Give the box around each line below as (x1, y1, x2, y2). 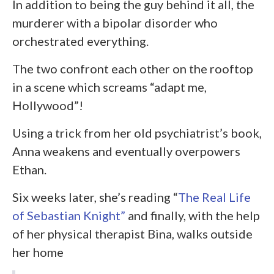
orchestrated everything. (12, 34, 149, 49)
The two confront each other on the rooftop (12, 61, 253, 76)
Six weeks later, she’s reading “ (12, 190, 178, 205)
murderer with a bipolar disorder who (12, 15, 218, 31)
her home (12, 245, 64, 260)
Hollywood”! (12, 98, 83, 113)
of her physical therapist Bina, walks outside (12, 226, 253, 242)
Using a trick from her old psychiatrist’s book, (12, 125, 262, 141)
